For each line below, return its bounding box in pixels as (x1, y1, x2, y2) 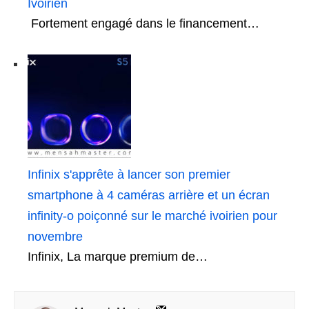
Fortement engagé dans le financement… (28, 17, 259, 30)
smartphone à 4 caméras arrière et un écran (28, 188, 270, 202)
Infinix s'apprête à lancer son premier (28, 168, 230, 181)
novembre (28, 230, 83, 243)
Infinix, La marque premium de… (28, 250, 208, 263)
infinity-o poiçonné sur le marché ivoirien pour (28, 209, 277, 223)
